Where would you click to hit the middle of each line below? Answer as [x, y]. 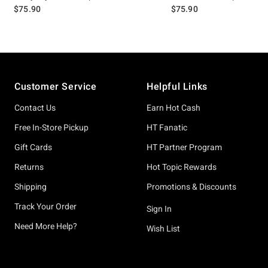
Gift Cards [33, 147]
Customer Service [56, 86]
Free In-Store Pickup [51, 127]
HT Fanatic [167, 127]
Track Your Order [45, 206]
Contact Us [35, 108]
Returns [29, 167]
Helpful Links [177, 86]
